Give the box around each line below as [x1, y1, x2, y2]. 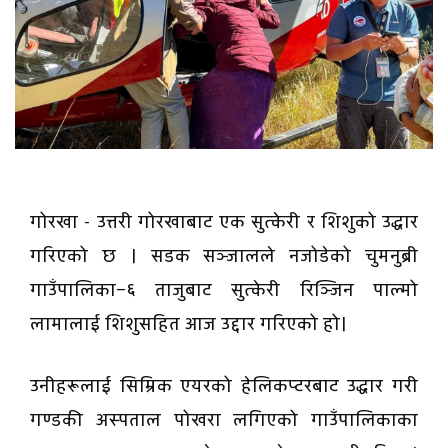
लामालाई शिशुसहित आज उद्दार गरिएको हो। [30, 312, 347, 338]
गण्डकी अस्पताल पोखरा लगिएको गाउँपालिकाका [30, 408, 418, 434]
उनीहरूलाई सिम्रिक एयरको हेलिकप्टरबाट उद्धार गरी [30, 374, 418, 400]
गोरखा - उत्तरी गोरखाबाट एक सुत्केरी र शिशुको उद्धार [30, 210, 418, 236]
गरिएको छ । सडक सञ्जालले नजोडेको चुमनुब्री [30, 244, 418, 270]
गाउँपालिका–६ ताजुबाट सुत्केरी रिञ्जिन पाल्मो [30, 278, 418, 304]
